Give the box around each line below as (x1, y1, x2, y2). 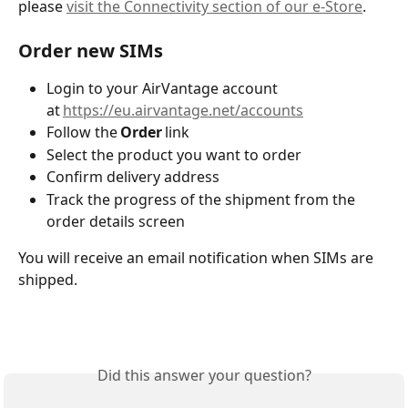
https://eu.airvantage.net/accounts (63, 100, 303, 121)
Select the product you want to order (46, 144, 305, 165)
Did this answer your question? (97, 364, 311, 385)
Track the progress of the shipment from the (46, 189, 359, 209)
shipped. (18, 269, 81, 290)
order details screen (46, 210, 189, 231)
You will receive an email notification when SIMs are (18, 247, 377, 268)
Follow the (46, 122, 117, 143)
